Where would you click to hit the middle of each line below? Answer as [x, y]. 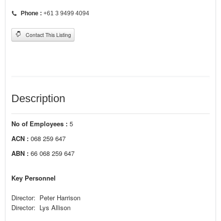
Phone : [31, 13]
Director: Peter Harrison [46, 197]
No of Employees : [39, 123]
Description [38, 98]
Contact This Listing [48, 35]
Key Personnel [34, 178]
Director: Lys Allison [41, 207]
